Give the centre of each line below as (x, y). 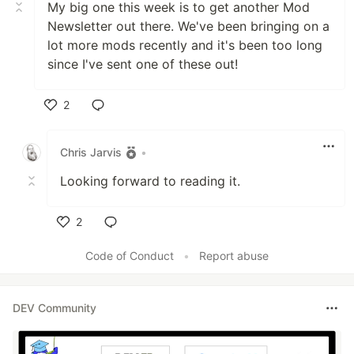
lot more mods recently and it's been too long (185, 45)
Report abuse (234, 255)
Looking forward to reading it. (150, 181)
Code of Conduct (130, 255)
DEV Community (55, 308)
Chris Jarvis (91, 153)
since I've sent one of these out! (143, 64)
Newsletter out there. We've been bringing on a (188, 26)
